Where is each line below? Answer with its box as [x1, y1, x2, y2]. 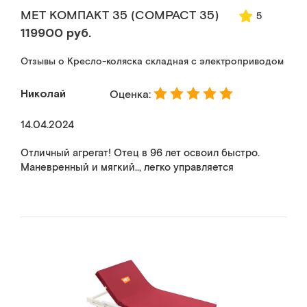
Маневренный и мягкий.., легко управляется [21, 161, 234, 174]
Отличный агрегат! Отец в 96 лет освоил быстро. [21, 147, 260, 160]
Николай [21, 87, 66, 99]
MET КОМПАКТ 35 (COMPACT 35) [21, 8, 219, 23]
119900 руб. [21, 25, 91, 40]
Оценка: [110, 87, 153, 102]
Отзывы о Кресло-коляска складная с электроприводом [21, 56, 284, 68]
